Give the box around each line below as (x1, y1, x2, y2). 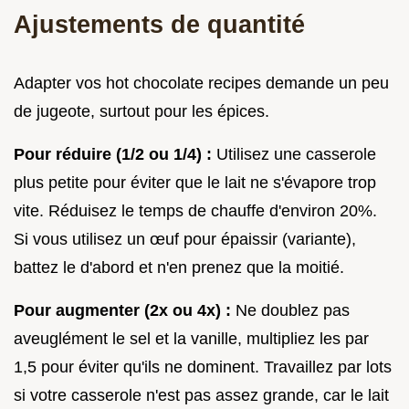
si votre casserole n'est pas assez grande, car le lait (14, 385, 389, 404)
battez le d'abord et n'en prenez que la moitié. (14, 257, 344, 277)
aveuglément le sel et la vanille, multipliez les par (14, 329, 369, 348)
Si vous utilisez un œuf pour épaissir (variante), (14, 229, 356, 248)
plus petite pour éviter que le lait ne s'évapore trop (14, 173, 376, 192)
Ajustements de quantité (14, 9, 305, 38)
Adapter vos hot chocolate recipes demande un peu (14, 73, 389, 92)
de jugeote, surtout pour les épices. (14, 101, 269, 121)
